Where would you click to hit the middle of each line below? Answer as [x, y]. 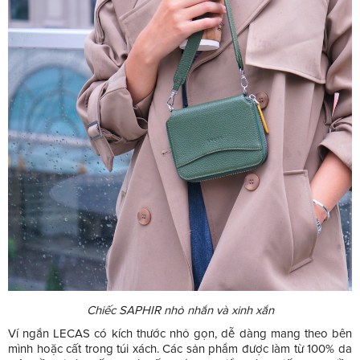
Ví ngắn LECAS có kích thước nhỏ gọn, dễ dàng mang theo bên [180, 333]
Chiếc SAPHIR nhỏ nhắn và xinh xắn [180, 310]
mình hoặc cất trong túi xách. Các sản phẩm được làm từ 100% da [180, 348]
